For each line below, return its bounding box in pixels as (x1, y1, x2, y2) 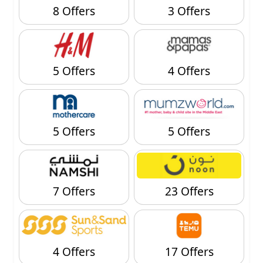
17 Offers (164, 243, 214, 259)
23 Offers (164, 183, 214, 199)
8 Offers (53, 2, 95, 19)
